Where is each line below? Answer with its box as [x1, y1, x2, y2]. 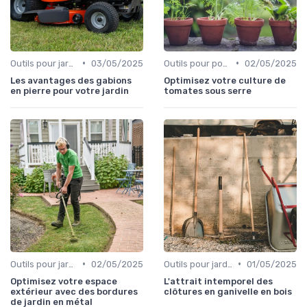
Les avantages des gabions [10, 75, 132, 86]
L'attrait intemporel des [164, 275, 273, 286]
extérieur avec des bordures [10, 286, 138, 297]
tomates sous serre [164, 85, 251, 96]
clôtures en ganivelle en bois [164, 286, 292, 297]
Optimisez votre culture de [164, 75, 286, 86]
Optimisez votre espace [10, 275, 117, 286]
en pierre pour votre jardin [10, 85, 129, 96]
